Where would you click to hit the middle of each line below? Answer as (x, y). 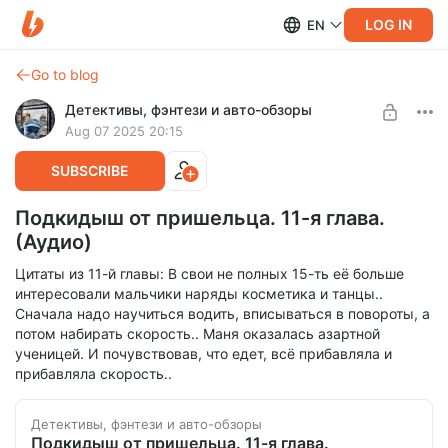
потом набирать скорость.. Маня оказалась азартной (197, 333)
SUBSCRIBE (90, 170)
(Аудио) (53, 242)
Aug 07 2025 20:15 (124, 131)
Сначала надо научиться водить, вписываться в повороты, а (222, 313)
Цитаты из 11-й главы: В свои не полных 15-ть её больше (209, 273)
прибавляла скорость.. (93, 373)
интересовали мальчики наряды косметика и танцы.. (199, 293)
